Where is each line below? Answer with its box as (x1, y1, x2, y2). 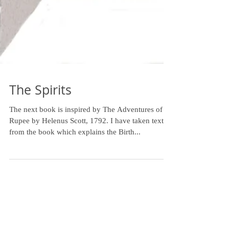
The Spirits (9, 155, 72, 172)
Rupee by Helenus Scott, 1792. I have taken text (9, 190, 164, 198)
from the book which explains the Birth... (9, 201, 141, 210)
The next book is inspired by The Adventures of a (9, 179, 168, 187)
